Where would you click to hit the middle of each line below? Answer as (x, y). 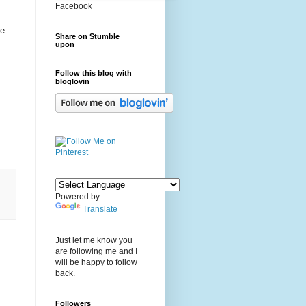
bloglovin (72, 82)
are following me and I (96, 252)
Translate (100, 209)
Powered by (78, 197)
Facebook (74, 6)
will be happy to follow (96, 263)
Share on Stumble (87, 37)
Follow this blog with (94, 73)
